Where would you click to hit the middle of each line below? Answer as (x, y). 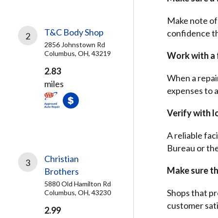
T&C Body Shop (74, 32)
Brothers (62, 171)
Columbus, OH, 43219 (78, 53)
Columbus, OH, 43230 (78, 192)
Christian (62, 159)
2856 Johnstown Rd (75, 45)
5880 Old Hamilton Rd (78, 184)
